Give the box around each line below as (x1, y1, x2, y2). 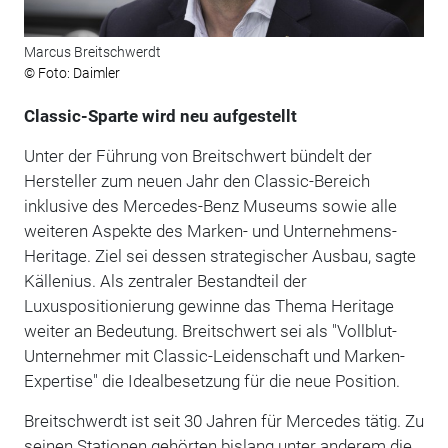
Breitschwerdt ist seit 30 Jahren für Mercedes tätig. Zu (23, 411, 424, 432)
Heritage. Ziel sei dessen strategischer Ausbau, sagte (23, 246, 416, 267)
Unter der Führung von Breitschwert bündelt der (23, 146, 372, 167)
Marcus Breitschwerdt (23, 44, 161, 61)
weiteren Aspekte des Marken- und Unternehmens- (23, 221, 397, 242)
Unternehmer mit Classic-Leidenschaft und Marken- (23, 346, 405, 367)
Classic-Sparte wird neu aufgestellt (23, 106, 297, 127)
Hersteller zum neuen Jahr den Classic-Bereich (23, 171, 370, 192)
